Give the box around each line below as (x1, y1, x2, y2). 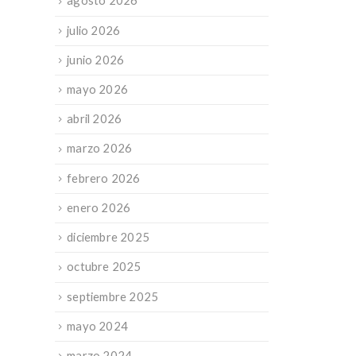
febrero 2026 (67, 170, 141, 185)
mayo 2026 (67, 81, 129, 96)
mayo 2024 (67, 318, 129, 333)
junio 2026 (67, 52, 125, 67)
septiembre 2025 (67, 288, 159, 304)
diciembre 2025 (67, 230, 150, 245)
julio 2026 (67, 22, 121, 37)
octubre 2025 (67, 259, 141, 274)
